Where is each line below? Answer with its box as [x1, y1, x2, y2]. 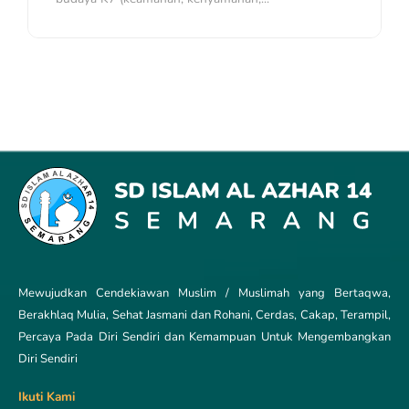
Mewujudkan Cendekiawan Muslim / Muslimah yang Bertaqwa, [18, 285, 391, 302]
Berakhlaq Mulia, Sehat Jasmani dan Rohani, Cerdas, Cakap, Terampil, [18, 307, 391, 324]
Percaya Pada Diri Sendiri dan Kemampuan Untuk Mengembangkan [18, 329, 391, 346]
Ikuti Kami [18, 388, 75, 406]
